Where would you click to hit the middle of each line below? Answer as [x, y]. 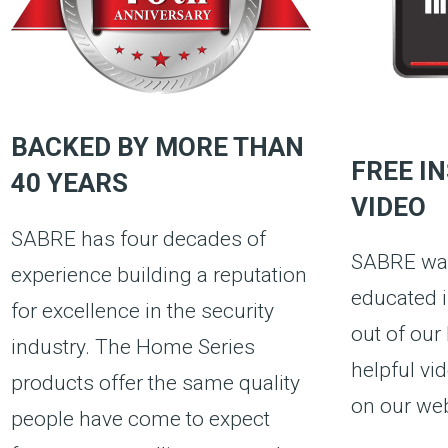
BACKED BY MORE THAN [157, 147]
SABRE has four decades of [138, 239]
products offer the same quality [155, 383]
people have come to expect [140, 419]
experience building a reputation [158, 275]
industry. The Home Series [132, 347]
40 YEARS [69, 183]
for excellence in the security [142, 311]
